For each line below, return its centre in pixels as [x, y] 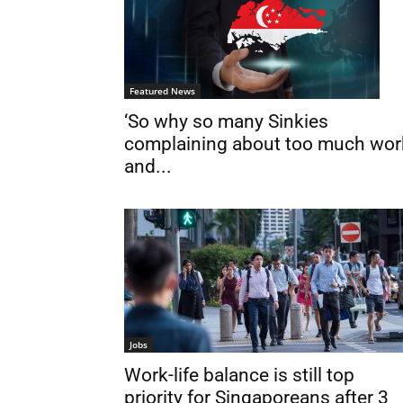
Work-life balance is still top [239, 376]
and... [148, 166]
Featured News [162, 90]
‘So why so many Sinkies [226, 121]
